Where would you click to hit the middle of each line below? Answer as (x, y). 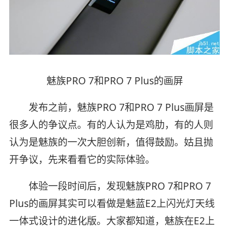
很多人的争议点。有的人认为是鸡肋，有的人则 (111, 125)
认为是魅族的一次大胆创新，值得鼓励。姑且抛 (111, 142)
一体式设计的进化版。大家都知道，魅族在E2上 (112, 221)
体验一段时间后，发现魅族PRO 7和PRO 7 (110, 186)
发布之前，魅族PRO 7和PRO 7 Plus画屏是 (111, 108)
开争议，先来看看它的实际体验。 (82, 160)
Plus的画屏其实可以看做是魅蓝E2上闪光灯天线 (112, 204)
